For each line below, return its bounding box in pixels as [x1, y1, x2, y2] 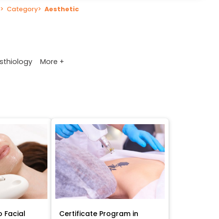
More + [40, 57, 64, 67]
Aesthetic [44, 4, 79, 13]
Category [6, 4, 38, 13]
